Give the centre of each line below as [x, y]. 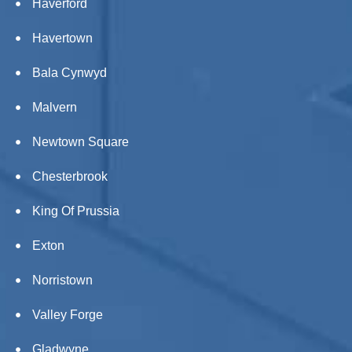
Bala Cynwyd [69, 73]
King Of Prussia [75, 211]
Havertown [62, 38]
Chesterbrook [70, 176]
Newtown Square [80, 142]
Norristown [62, 280]
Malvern [54, 107]
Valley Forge [67, 315]
